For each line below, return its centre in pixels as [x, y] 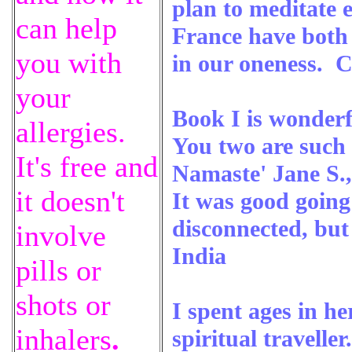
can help [66, 28]
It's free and [87, 167]
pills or [59, 270]
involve [61, 236]
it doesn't [70, 201]
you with [69, 63]
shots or [63, 305]
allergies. [71, 132]
